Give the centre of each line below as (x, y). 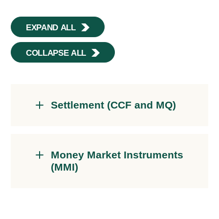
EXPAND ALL (51, 28)
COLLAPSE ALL (56, 53)
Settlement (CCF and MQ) (113, 105)
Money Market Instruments (117, 155)
